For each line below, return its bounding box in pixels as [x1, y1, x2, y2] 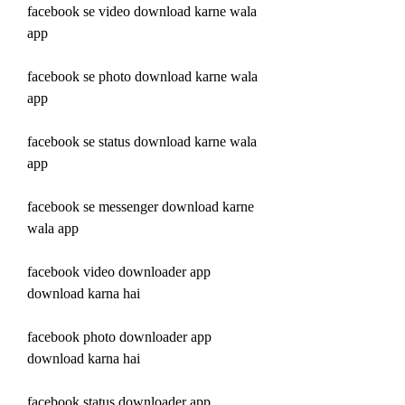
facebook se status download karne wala [27, 133, 257, 149]
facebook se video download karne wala [27, 3, 257, 19]
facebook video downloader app [27, 263, 211, 279]
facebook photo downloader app [27, 328, 212, 344]
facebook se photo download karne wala [27, 68, 258, 84]
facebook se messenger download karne [27, 198, 254, 214]
